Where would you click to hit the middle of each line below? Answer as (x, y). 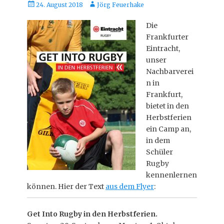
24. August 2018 (59, 5)
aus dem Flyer (130, 186)
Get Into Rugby (54, 214)
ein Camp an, (168, 129)
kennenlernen (171, 175)
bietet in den (167, 106)
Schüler (159, 152)
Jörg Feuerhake (120, 5)
